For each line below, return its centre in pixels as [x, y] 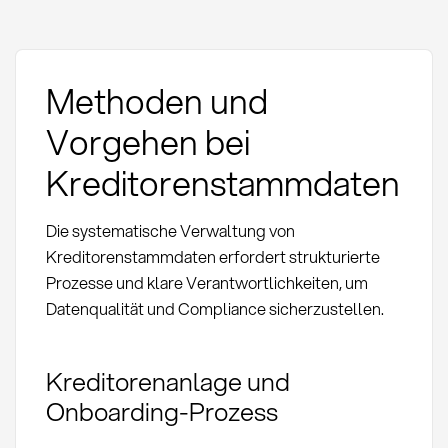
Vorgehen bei [147, 141]
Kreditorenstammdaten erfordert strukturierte [212, 256]
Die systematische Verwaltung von [170, 230]
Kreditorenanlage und [167, 381]
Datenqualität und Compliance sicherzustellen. [214, 308]
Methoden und [156, 100]
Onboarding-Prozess [161, 411]
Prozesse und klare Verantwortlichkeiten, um [206, 282]
